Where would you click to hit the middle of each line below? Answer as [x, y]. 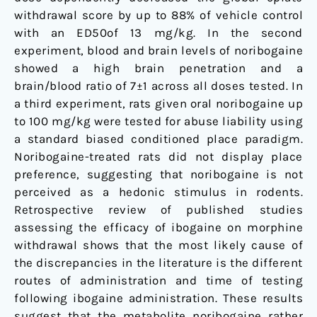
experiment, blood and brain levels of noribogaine [158, 51]
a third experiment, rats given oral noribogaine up [158, 104]
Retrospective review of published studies [158, 210]
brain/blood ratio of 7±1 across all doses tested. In [158, 86]
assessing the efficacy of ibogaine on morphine [158, 227]
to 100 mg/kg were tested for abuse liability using [158, 121]
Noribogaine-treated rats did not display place [158, 157]
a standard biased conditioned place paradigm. [158, 139]
